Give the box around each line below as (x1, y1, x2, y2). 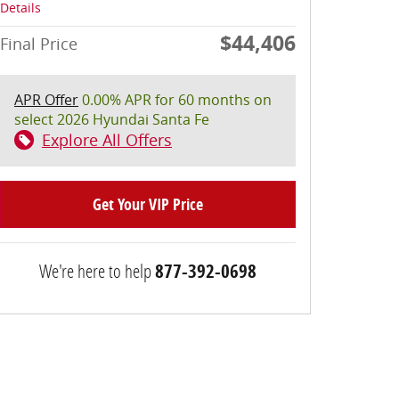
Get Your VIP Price (93, 192, 203, 216)
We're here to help (39, 257, 151, 283)
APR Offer (14, 89, 78, 110)
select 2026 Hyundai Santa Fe (14, 109, 209, 129)
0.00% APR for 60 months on (78, 89, 272, 110)
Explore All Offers (42, 128, 172, 151)
